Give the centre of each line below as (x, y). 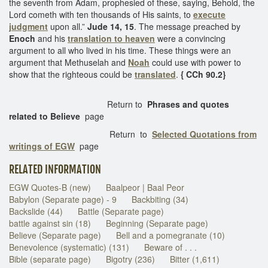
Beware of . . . (170, 247)
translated (155, 74)
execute (209, 14)
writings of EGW (42, 146)
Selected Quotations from (204, 134)
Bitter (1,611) (195, 259)
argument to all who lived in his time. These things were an (120, 50)
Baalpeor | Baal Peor (145, 187)
